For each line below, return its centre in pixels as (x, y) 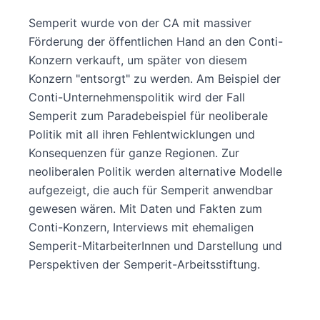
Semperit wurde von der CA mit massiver (140, 22)
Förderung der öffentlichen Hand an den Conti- (156, 41)
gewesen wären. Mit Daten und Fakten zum (145, 208)
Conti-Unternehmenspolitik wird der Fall (137, 97)
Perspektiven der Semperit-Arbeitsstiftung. (144, 264)
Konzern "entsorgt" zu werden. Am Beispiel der (155, 78)
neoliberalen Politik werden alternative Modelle (155, 171)
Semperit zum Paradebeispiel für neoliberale (148, 115)
